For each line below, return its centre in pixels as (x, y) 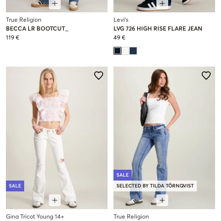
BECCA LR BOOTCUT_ (37, 29)
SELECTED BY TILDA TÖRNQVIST (155, 186)
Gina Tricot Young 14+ (35, 217)
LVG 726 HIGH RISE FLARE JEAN (158, 29)
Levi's (121, 20)
